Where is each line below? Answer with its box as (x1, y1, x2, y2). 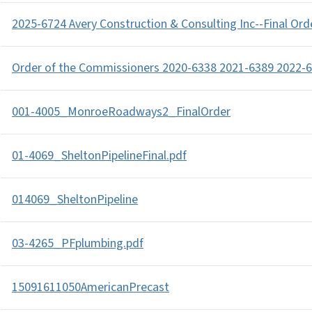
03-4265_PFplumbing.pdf (12, 235, 143, 252)
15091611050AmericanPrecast (12, 279, 169, 296)
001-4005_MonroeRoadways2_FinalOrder (12, 103, 231, 120)
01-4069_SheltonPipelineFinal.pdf (12, 147, 187, 164)
